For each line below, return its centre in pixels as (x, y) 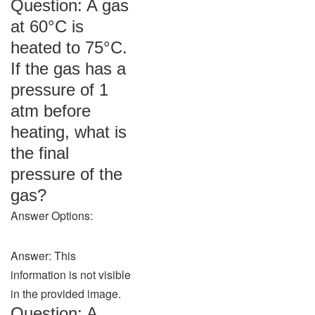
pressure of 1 (59, 90)
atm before (51, 111)
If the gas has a (68, 69)
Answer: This (43, 256)
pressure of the (66, 174)
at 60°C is (47, 26)
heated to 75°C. (69, 47)
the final (40, 153)
